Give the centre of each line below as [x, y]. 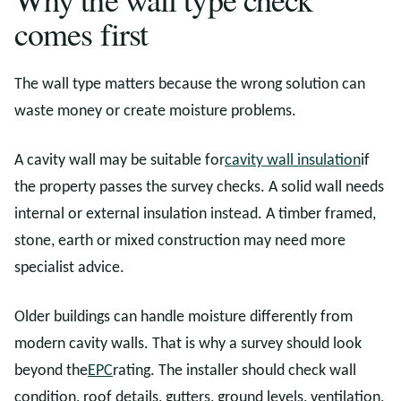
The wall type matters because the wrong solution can [190, 85]
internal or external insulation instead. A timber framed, [195, 214]
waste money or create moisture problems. [155, 111]
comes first [81, 33]
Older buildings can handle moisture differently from [183, 317]
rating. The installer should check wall [235, 371]
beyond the [51, 371]
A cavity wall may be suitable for [119, 161]
